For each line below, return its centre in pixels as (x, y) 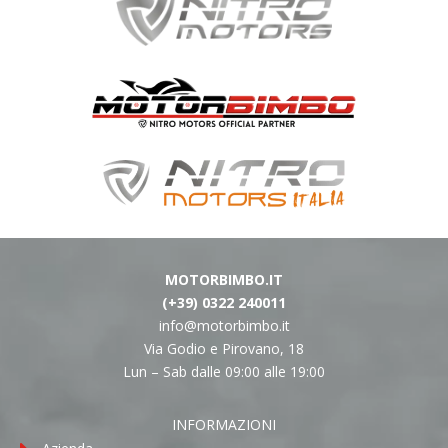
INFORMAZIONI (224, 425)
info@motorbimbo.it (224, 326)
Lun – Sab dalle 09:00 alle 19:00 (224, 372)
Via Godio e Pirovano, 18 (224, 349)
